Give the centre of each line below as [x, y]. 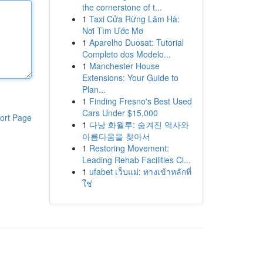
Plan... [94, 89]
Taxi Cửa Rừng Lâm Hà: [134, 19]
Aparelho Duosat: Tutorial [136, 42]
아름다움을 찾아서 [116, 136]
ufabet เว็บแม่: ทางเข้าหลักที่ [140, 171]
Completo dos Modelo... [126, 54]
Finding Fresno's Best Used [140, 101]
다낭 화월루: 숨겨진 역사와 [139, 124]
